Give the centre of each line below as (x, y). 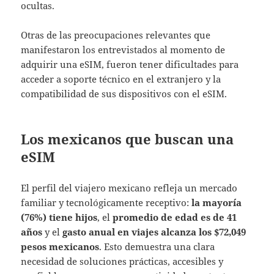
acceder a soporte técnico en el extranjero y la (121, 79)
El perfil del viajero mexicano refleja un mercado (129, 187)
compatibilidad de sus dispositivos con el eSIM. (124, 93)
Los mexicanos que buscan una (128, 139)
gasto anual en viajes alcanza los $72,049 (154, 231)
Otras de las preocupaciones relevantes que (116, 35)
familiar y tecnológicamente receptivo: (106, 202)
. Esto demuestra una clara (157, 246)
